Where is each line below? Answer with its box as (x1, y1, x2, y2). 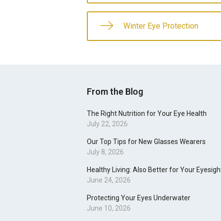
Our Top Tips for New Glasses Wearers (87, 138, 206, 146)
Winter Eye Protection (123, 21, 198, 31)
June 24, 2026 (87, 176, 131, 184)
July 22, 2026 (87, 120, 128, 128)
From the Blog (87, 86, 143, 97)
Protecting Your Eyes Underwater (87, 194, 190, 202)
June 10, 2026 (87, 204, 131, 213)
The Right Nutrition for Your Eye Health (87, 110, 207, 118)
